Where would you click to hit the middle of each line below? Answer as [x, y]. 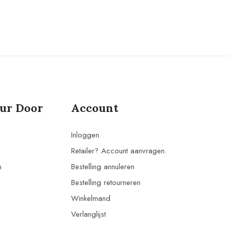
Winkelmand [90, 198]
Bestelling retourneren [106, 182]
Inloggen [85, 135]
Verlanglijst [88, 214]
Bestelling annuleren [102, 166]
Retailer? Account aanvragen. [119, 151]
